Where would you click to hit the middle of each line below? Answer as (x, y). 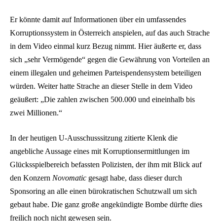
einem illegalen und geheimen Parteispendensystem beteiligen (106, 73)
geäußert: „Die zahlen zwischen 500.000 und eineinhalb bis (102, 99)
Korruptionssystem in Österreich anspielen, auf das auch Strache (110, 33)
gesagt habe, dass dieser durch (134, 178)
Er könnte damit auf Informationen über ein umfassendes (98, 19)
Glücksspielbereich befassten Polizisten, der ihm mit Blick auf (106, 165)
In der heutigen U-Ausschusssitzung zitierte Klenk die (94, 138)
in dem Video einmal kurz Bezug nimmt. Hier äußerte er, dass (106, 46)
